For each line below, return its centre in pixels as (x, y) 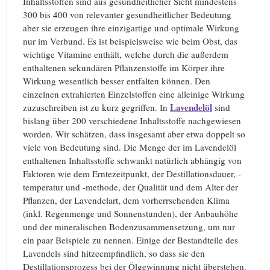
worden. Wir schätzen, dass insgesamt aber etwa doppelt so (134, 133)
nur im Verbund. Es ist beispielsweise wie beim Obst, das (130, 41)
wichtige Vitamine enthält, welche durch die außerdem (126, 54)
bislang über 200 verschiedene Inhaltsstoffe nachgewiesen (132, 120)
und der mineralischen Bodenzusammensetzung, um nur (129, 226)
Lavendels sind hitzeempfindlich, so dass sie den (114, 253)
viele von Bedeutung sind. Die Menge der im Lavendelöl (130, 147)
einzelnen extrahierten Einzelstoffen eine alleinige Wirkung (134, 94)
